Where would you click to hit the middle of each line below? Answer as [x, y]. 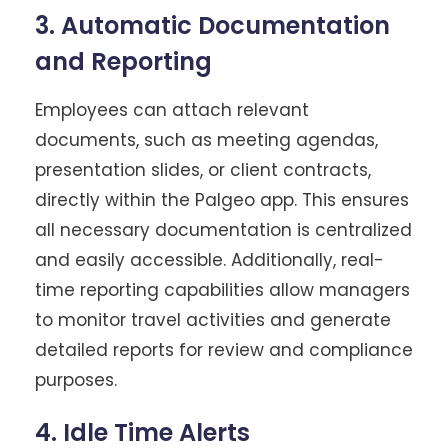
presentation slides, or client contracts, [203, 169]
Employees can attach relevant [172, 109]
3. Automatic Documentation [212, 25]
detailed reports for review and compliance [224, 349]
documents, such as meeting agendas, [206, 139]
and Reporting [123, 61]
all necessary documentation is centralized [223, 229]
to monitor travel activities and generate [213, 319]
